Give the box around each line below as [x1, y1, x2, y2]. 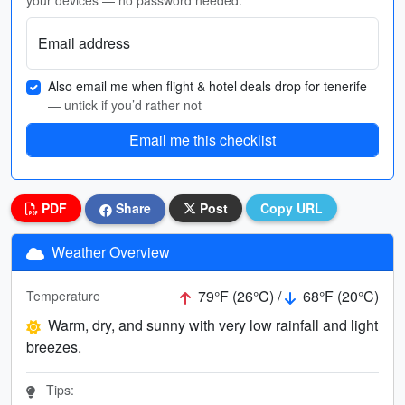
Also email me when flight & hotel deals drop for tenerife [48, 77, 367, 95]
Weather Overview [48, 240, 170, 262]
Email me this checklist [129, 129, 276, 150]
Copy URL [260, 199, 323, 217]
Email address [38, 33, 130, 53]
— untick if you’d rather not [48, 96, 202, 114]
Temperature [26, 287, 100, 306]
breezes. [26, 335, 81, 357]
